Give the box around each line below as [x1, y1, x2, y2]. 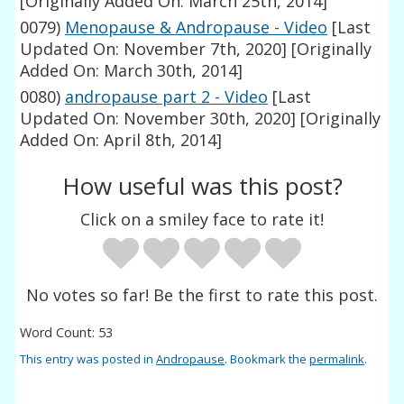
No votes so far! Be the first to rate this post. [26, 283, 378, 306]
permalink [309, 350, 365, 367]
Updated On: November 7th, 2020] [20, 38, 288, 60]
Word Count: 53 [20, 323, 114, 341]
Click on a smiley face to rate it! [80, 207, 324, 230]
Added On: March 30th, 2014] [20, 60, 243, 82]
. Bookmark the [225, 350, 310, 367]
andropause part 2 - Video [65, 86, 269, 108]
